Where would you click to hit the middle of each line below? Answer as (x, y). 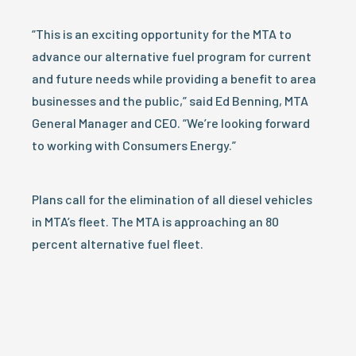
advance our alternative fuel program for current (172, 56)
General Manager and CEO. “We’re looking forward (171, 123)
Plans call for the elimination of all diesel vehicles (172, 199)
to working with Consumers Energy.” (134, 145)
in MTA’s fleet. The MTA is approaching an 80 (155, 221)
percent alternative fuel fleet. (118, 244)
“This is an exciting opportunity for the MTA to (162, 34)
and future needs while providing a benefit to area (174, 78)
